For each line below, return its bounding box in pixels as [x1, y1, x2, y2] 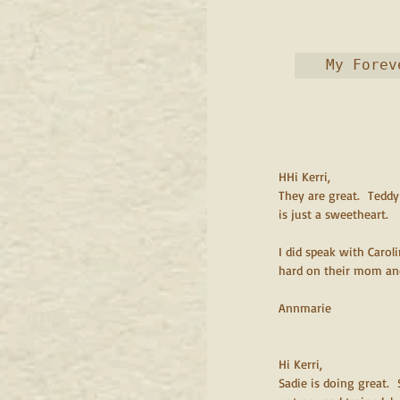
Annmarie [279, 300, 331, 316]
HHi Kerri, [279, 169, 330, 185]
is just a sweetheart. [279, 206, 388, 222]
